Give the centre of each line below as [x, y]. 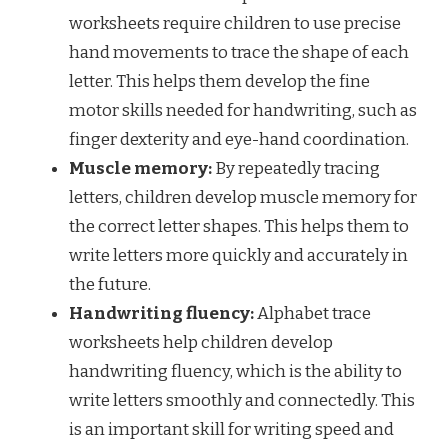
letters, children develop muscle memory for [243, 197]
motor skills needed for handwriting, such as [243, 110]
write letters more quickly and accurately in [238, 255]
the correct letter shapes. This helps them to [239, 226]
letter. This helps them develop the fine [219, 81]
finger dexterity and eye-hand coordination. [239, 139]
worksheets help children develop [201, 342]
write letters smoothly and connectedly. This [242, 400]
